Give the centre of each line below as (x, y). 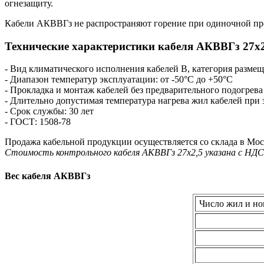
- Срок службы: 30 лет (49, 111)
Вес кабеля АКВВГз (47, 176)
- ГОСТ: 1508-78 (38, 122)
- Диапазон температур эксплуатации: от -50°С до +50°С (119, 80)
